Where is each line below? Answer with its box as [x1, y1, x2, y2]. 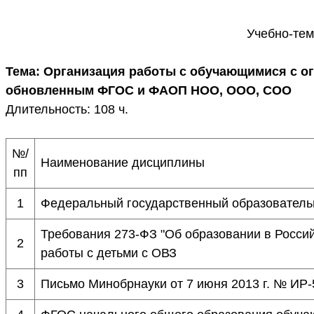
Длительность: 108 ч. [6, 102, 128, 116]
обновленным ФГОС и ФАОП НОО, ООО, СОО [6, 83, 292, 97]
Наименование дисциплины [41, 156, 205, 170]
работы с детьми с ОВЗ [41, 246, 177, 260]
